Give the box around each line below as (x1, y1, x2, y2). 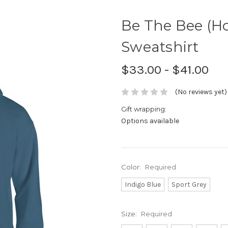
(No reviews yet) (175, 88, 227, 97)
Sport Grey (171, 180, 207, 189)
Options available (121, 117, 179, 126)
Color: (121, 163, 142, 172)
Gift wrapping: (121, 105, 166, 113)
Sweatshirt (121, 38, 199, 55)
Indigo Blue (124, 180, 161, 189)
